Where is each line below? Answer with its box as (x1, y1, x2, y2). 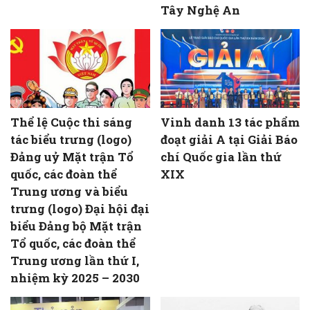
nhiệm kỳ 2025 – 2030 (10, 269, 140, 286)
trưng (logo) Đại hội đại (10, 200, 149, 217)
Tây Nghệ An (160, 2, 240, 19)
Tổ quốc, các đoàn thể (10, 235, 136, 251)
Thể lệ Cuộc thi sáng (10, 113, 132, 130)
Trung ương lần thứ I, (10, 252, 139, 268)
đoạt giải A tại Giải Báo (160, 131, 298, 147)
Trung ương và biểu (10, 183, 128, 199)
